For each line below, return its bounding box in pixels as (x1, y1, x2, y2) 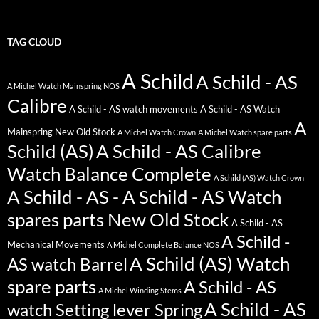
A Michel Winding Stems (98, 286, 182, 296)
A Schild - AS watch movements (69, 104, 198, 115)
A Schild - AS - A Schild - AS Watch (7, 186, 281, 208)
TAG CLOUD (7, 36, 61, 48)
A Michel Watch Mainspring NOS (7, 81, 120, 91)
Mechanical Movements (7, 239, 105, 251)
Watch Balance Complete (7, 163, 211, 185)
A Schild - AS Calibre (96, 140, 261, 162)
